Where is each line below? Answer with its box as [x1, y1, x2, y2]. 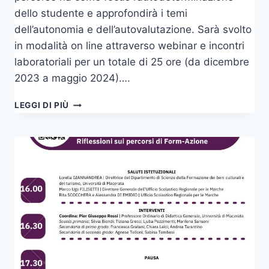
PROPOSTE [68, 97, 117, 107]
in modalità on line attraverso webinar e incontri [14, 40, 244, 52]
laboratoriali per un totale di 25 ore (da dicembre [14, 56, 249, 68]
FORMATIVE [68, 110, 121, 120]
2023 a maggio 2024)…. [14, 72, 130, 85]
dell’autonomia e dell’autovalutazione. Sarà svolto [14, 23, 252, 36]
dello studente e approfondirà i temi [14, 7, 187, 20]
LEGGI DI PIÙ [14, 100, 70, 110]
